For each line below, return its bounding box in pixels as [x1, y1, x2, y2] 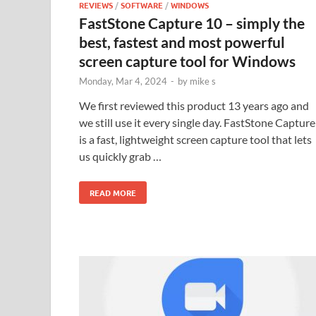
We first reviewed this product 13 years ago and [79, 99, 309, 112]
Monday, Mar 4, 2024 [79, 75, 167, 87]
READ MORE [90, 187, 136, 198]
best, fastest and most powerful [79, 33, 285, 51]
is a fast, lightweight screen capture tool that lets [79, 133, 312, 146]
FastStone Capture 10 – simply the [79, 14, 305, 32]
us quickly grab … [79, 150, 162, 163]
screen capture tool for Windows [79, 52, 296, 70]
